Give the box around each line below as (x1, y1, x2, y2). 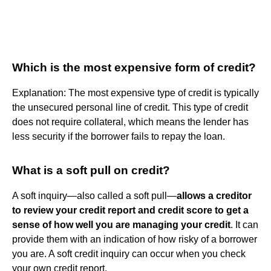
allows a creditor (177, 190, 252, 201)
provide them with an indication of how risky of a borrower (12, 233, 257, 244)
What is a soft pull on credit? (12, 163, 170, 177)
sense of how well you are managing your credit (12, 219, 230, 230)
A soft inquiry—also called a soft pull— (12, 190, 177, 201)
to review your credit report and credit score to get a (12, 204, 249, 215)
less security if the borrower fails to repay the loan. (12, 131, 225, 142)
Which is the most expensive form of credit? (12, 60, 256, 74)
